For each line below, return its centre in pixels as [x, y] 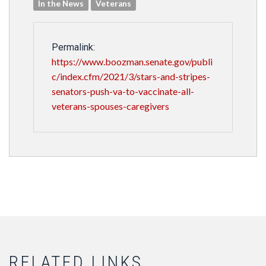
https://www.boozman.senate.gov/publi [132, 61]
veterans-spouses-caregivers [110, 106]
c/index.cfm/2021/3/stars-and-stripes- [131, 76]
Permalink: [73, 47]
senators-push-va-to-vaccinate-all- [123, 91]
